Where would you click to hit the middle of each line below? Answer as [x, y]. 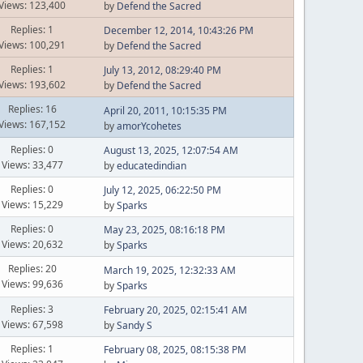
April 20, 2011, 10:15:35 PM [165, 110]
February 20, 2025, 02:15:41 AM [175, 310]
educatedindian [151, 166]
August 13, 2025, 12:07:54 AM [171, 150]
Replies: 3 [32, 309]
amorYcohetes [149, 126]
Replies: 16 [32, 109]
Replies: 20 [32, 269]
